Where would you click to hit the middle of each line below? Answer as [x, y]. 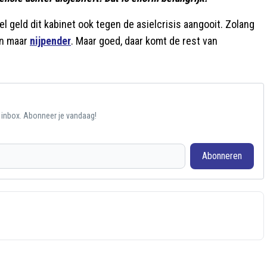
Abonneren [222, 156]
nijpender [50, 41]
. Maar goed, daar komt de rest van [144, 41]
